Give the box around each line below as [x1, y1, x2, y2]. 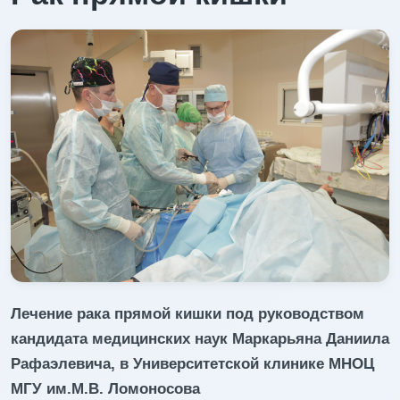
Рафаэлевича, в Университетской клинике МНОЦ [11, 354, 374, 372]
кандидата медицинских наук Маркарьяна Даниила [11, 329, 389, 347]
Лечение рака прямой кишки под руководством [11, 304, 364, 322]
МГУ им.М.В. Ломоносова [11, 379, 200, 397]
